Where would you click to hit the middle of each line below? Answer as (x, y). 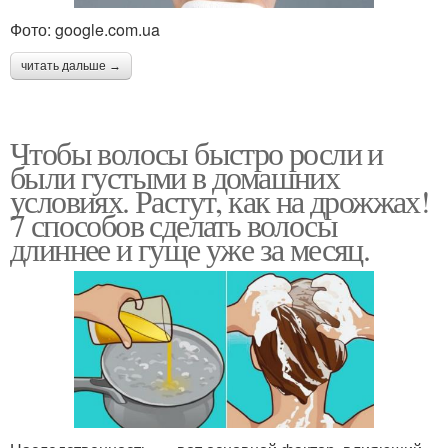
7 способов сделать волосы (173, 225)
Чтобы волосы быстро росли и (196, 153)
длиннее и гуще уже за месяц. (190, 249)
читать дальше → (71, 66)
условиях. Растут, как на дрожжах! (220, 201)
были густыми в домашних (175, 177)
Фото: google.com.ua (85, 30)
